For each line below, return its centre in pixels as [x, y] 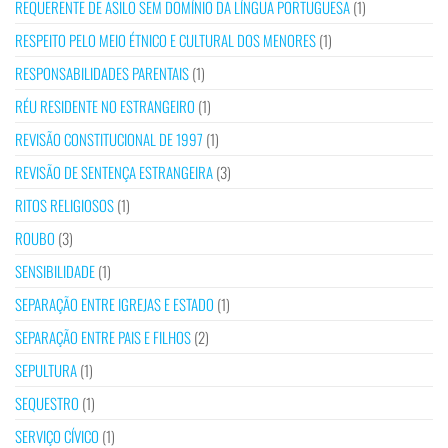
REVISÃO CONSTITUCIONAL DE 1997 [109, 139]
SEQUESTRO [47, 403]
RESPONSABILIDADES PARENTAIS [102, 73]
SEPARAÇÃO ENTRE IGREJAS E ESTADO [114, 304]
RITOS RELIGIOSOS [64, 205]
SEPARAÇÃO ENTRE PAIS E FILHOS [103, 337]
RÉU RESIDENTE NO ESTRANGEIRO [105, 106]
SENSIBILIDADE [55, 271]
